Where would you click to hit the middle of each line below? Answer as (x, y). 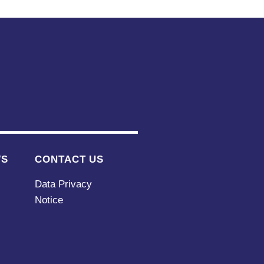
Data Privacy (64, 184)
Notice (49, 200)
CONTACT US (70, 159)
